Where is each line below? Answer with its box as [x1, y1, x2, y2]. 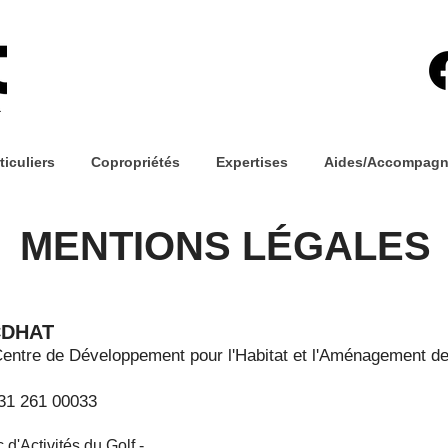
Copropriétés [90, 154, 180, 170]
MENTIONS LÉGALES [19, 224, 431, 268]
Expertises [215, 154, 288, 170]
